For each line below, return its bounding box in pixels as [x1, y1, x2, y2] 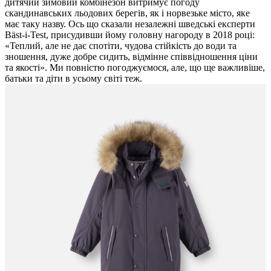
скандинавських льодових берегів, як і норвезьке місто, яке [5, 8, 250, 19]
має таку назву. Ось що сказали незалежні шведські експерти [5, 19, 255, 30]
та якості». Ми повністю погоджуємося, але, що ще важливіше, [5, 62, 265, 73]
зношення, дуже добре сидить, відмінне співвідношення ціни [5, 51, 258, 62]
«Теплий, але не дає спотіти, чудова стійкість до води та [5, 41, 237, 51]
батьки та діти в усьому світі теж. [5, 73, 142, 84]
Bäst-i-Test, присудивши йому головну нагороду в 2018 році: [5, 30, 255, 41]
